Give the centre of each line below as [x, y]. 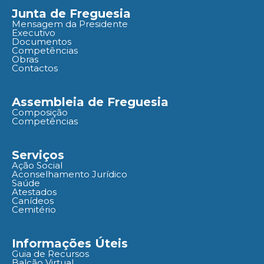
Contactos [35, 68]
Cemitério [34, 209]
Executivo [34, 32]
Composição [40, 112]
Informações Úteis [70, 243]
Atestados [34, 192]
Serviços [38, 155]
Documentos [42, 41]
